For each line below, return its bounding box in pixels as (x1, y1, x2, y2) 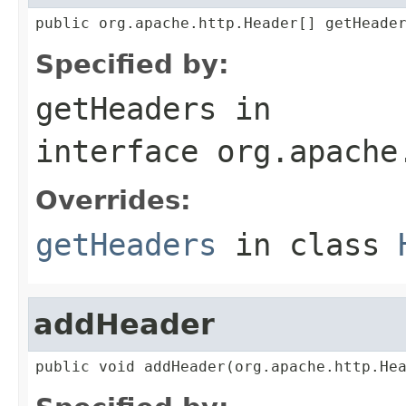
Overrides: (35, 184, 191, 216)
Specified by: (35, 48, 229, 80)
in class (217, 226, 398, 263)
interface (35, 132, 217, 169)
